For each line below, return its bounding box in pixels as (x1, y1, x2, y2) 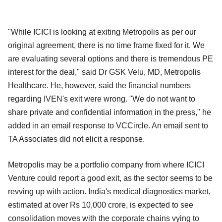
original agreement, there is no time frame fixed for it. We (8, 41, 205, 50)
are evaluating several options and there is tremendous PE (8, 55, 213, 63)
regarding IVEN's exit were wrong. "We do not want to (8, 95, 195, 104)
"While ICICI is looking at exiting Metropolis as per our (8, 28, 196, 37)
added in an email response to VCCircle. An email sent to (8, 121, 208, 130)
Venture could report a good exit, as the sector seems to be (8, 174, 213, 183)
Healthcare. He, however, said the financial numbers (8, 81, 191, 90)
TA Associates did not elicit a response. (8, 135, 145, 144)
